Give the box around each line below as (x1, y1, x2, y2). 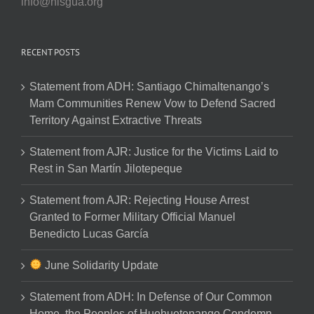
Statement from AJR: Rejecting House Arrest (29, 193, 249, 206)
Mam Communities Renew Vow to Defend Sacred (29, 97, 275, 109)
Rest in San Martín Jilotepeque (29, 162, 182, 175)
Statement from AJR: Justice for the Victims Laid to (29, 145, 278, 158)
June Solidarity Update (42, 259, 159, 271)
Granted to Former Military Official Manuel (29, 210, 235, 223)
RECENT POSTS (21, 46, 80, 58)
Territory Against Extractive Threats (29, 114, 202, 126)
